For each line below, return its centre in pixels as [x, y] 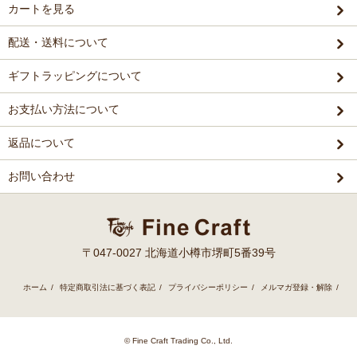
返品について [41, 143]
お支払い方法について [64, 109]
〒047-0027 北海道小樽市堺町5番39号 [178, 253]
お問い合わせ [41, 176]
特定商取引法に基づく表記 [107, 287]
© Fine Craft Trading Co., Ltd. [178, 341]
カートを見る [41, 9]
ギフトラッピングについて [75, 76]
